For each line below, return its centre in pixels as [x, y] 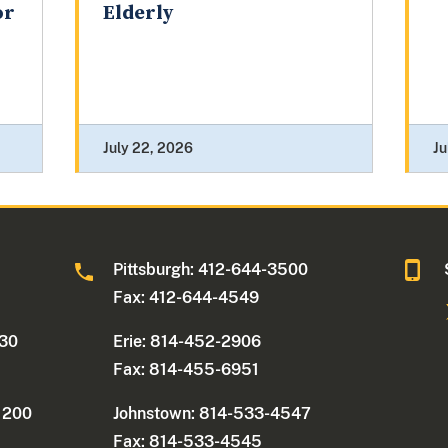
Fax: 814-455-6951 [186, 370]
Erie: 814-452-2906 [187, 342]
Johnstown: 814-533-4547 [212, 414]
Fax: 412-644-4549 [186, 298]
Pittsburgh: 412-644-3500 [211, 270]
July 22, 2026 [147, 148]
